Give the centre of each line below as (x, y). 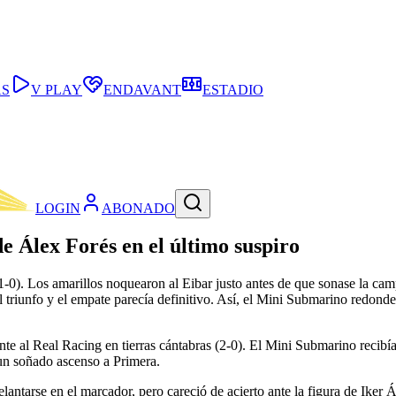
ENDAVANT (142, 90)
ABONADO (138, 209)
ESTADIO (233, 90)
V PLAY (57, 90)
